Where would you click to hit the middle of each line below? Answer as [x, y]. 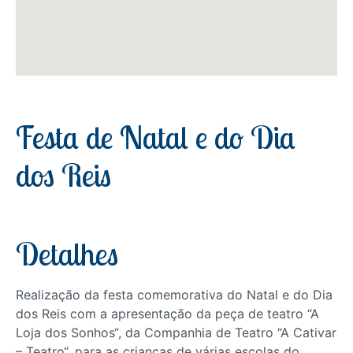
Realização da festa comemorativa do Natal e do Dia [174, 295]
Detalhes [67, 254]
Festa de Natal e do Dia [156, 137]
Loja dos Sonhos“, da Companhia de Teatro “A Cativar [176, 333]
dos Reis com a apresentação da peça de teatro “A [167, 314]
